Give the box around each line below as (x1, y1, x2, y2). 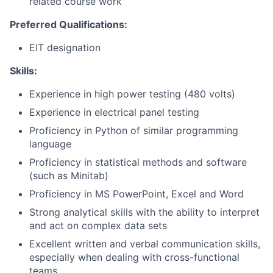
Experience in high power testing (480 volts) (29, 88, 235, 101)
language (29, 138, 71, 151)
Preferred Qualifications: (10, 18, 127, 31)
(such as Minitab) (29, 169, 108, 182)
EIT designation (29, 41, 101, 54)
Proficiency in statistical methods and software (29, 156, 247, 169)
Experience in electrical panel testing (29, 106, 199, 119)
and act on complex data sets (29, 219, 167, 232)
